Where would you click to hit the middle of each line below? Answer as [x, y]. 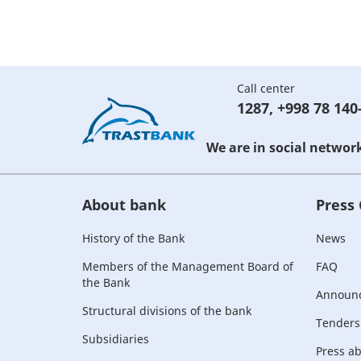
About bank [124, 205]
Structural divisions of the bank [167, 311]
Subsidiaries [116, 339]
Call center [266, 88]
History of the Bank [133, 238]
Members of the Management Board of [188, 266]
